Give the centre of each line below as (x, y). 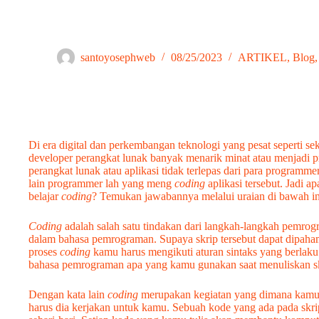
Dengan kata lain (68, 294)
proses (44, 252)
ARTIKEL (262, 58)
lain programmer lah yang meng (101, 183)
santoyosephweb (118, 58)
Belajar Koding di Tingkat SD (96, 29)
